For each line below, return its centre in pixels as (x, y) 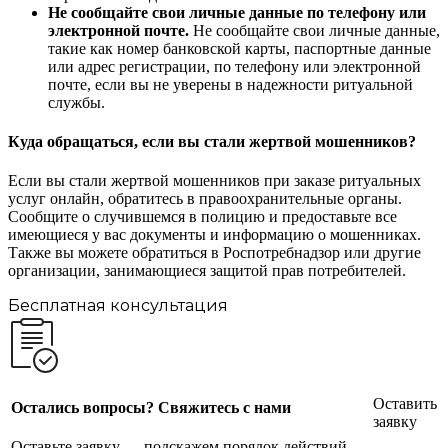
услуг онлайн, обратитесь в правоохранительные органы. (205, 199)
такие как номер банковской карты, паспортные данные (239, 48)
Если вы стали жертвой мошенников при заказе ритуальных (214, 181)
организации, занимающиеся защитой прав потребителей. (207, 271)
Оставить (405, 404)
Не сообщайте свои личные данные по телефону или (237, 12)
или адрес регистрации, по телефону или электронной (234, 66)
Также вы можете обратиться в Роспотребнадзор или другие (214, 253)
